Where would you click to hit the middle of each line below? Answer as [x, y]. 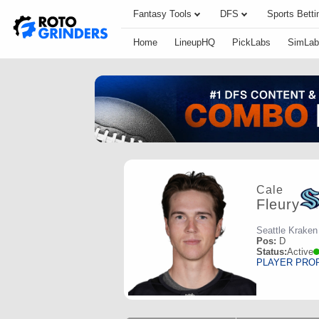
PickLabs [251, 42]
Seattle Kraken [287, 230]
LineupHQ [195, 42]
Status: [272, 251]
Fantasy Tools [162, 14]
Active [300, 251]
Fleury [278, 205]
